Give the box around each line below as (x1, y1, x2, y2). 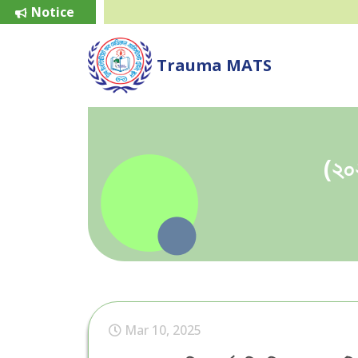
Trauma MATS (157, 54, 272, 76)
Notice (31, 2, 75, 21)
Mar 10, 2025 (124, 321, 201, 339)
